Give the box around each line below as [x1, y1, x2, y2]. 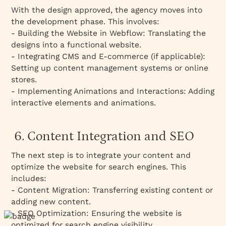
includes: [11, 173, 47, 183]
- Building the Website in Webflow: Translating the [11, 28, 206, 38]
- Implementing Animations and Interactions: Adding [11, 86, 215, 96]
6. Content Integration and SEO [11, 129, 195, 144]
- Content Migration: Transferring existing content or [11, 185, 213, 195]
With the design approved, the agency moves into [11, 5, 203, 15]
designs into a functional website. [11, 39, 142, 49]
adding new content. [11, 196, 91, 206]
